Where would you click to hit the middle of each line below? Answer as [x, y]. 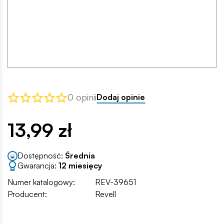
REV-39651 [115, 182]
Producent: [27, 194]
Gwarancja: [38, 166]
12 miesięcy [80, 166]
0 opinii [82, 97]
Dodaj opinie [121, 97]
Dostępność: [41, 156]
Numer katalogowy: [41, 182]
